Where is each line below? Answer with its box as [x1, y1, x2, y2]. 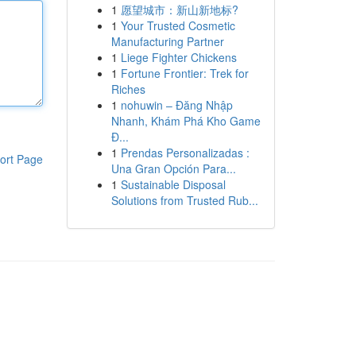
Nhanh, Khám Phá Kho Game [110, 113, 261, 129]
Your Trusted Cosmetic [120, 17, 235, 33]
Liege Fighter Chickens [120, 49, 237, 65]
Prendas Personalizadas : [120, 145, 250, 161]
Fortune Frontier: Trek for [120, 65, 249, 81]
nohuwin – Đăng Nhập [120, 97, 233, 113]
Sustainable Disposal [120, 176, 226, 192]
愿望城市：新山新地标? [120, 2, 238, 17]
